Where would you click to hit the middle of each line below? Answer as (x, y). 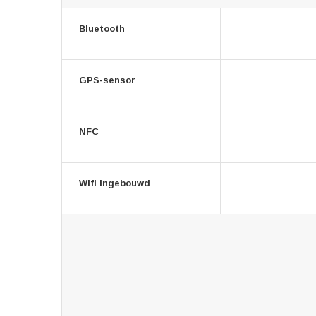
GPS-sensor (107, 80)
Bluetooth (102, 29)
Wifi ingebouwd (115, 183)
